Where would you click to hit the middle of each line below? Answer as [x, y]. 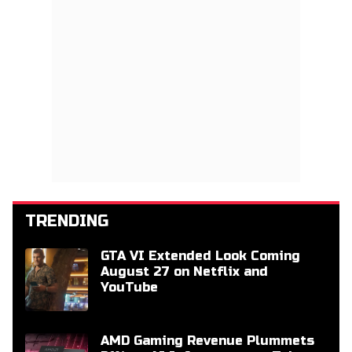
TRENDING [67, 221]
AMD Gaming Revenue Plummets [207, 341]
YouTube [129, 287]
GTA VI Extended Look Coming [200, 256]
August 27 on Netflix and [184, 271]
